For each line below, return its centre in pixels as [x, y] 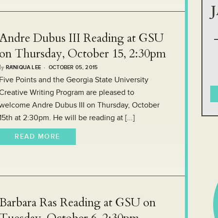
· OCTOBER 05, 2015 [70, 67]
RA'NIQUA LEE [23, 67]
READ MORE [37, 136]
